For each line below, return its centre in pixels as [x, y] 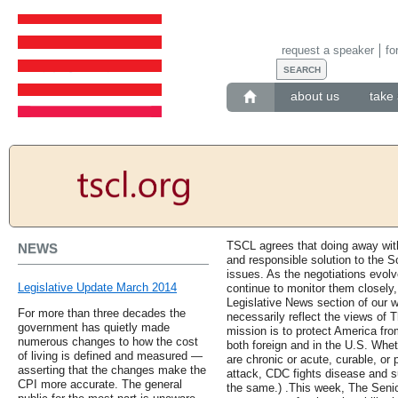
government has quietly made [94, 328]
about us [314, 96]
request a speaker [327, 50]
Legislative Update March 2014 [97, 288]
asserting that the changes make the [112, 370]
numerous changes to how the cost [108, 342]
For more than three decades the [102, 314]
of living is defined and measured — [110, 356]
